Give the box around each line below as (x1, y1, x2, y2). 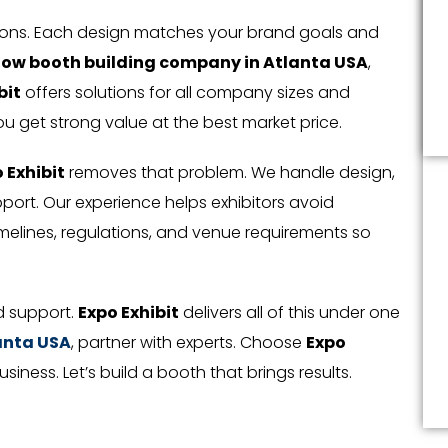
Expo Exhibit (78, 300, 179, 324)
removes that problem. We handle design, (65, 160, 395, 184)
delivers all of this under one (179, 300, 400, 324)
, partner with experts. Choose (71, 330, 306, 354)
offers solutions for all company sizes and (21, 80, 350, 104)
